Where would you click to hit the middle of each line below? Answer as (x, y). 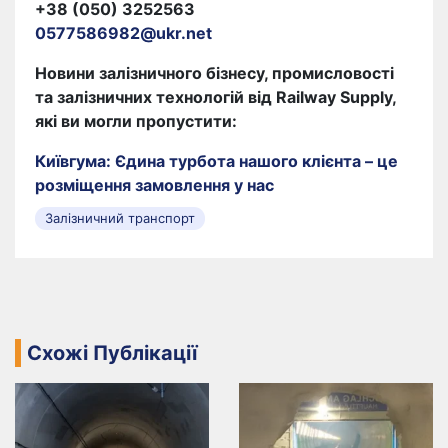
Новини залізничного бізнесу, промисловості (214, 72)
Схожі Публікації (112, 352)
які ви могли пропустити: (136, 120)
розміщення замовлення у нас (154, 184)
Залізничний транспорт (120, 217)
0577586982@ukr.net (123, 32)
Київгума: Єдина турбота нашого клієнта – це (216, 160)
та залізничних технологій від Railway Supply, (215, 96)
